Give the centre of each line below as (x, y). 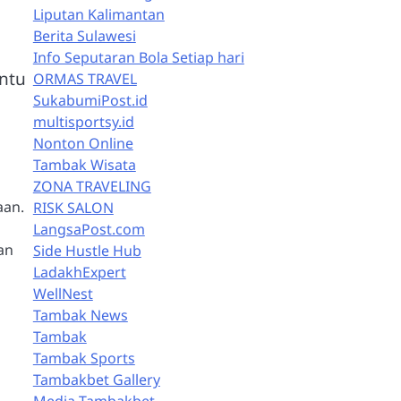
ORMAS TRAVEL (85, 79)
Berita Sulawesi (84, 36)
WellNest (63, 294)
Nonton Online (83, 143)
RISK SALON (73, 208)
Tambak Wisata (84, 165)
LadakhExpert (79, 272)
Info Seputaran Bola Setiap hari (138, 57)
